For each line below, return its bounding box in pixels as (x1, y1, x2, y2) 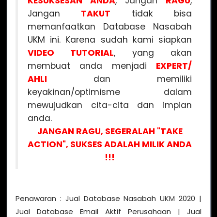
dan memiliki (47, 73, 192, 85)
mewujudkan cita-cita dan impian (28, 99, 192, 111)
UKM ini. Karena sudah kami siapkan (28, 33, 192, 46)
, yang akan (114, 46, 192, 59)
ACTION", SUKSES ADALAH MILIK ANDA (28, 138, 192, 150)
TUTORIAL (70, 46, 114, 59)
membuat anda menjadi (28, 60, 156, 72)
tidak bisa (110, 7, 192, 19)
